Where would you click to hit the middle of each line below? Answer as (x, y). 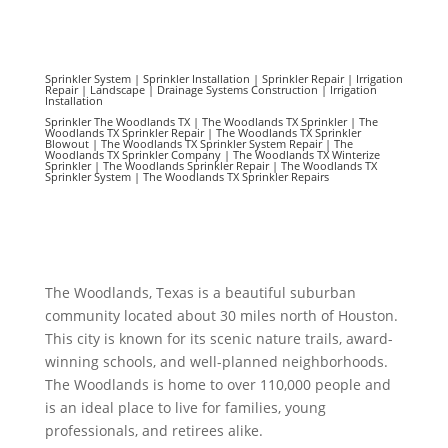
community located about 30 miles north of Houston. (221, 316)
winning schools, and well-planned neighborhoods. (216, 362)
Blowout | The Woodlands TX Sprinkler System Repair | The (198, 144)
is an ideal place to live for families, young (185, 408)
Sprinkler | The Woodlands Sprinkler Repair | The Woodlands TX (210, 166)
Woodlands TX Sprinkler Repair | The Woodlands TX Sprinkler (202, 133)
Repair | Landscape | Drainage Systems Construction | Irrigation (210, 90)
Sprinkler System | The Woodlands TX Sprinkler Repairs (186, 177)
